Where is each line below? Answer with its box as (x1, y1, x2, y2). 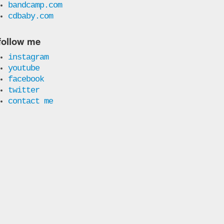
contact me (7, 96, 53, 106)
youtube (7, 63, 39, 73)
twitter (7, 85, 39, 95)
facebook (7, 74, 44, 84)
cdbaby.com (7, 11, 53, 21)
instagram (7, 52, 48, 62)
